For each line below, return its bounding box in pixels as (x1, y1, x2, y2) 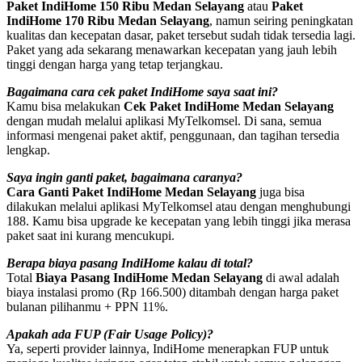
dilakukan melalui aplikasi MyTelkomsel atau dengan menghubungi (6, 199, 351, 213)
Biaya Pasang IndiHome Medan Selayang (36, 270, 263, 284)
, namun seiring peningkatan (209, 13, 353, 27)
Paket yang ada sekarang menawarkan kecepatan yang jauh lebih (6, 42, 337, 57)
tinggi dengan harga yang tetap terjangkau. (6, 57, 223, 71)
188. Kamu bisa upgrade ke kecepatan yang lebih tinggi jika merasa (6, 213, 351, 228)
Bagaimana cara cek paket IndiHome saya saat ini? (6, 84, 278, 99)
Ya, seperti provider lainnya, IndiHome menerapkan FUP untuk (6, 341, 329, 356)
